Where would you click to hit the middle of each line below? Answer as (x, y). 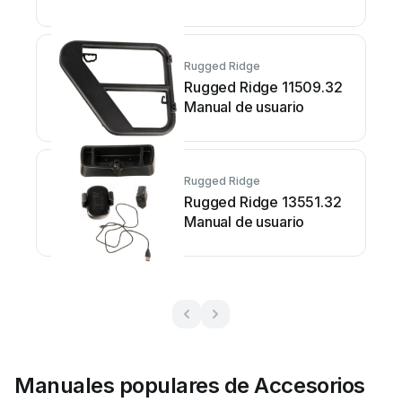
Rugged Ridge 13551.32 (263, 202)
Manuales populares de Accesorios (190, 385)
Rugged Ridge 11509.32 (263, 87)
